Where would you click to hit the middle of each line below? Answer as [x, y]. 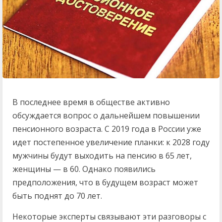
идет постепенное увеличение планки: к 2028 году [111, 142]
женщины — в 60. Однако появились [84, 169]
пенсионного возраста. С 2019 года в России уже [107, 129]
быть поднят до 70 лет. [57, 195]
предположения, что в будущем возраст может [105, 182]
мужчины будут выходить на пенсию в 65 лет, [102, 155]
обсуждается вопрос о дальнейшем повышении [106, 115]
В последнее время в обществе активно [91, 102]
